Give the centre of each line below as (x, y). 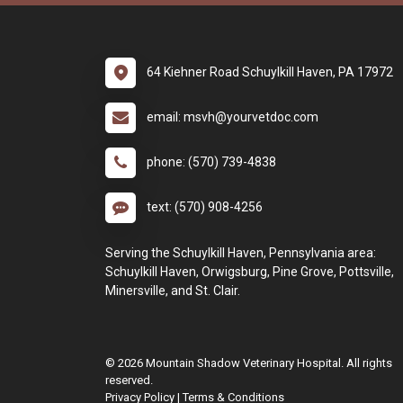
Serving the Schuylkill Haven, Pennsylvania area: (241, 253)
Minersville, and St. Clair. (173, 291)
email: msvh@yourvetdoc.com (233, 117)
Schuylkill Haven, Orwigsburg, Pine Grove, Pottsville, (250, 272)
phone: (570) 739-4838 (211, 162)
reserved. (129, 380)
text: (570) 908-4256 (205, 207)
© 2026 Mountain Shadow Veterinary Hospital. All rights (249, 363)
